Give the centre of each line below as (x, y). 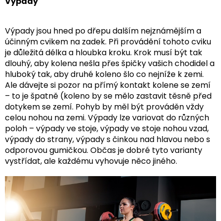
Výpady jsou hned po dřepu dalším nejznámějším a (103, 31)
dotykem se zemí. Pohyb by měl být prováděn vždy (104, 107)
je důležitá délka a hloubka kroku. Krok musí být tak (104, 53)
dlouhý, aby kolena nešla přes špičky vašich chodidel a (110, 64)
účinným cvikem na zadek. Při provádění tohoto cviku (108, 42)
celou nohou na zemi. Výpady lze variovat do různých (107, 118)
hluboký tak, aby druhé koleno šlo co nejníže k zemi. (104, 74)
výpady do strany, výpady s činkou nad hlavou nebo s (108, 140)
